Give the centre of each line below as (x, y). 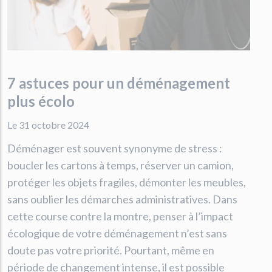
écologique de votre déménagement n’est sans (117, 233)
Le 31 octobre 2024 (48, 124)
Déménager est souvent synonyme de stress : (115, 148)
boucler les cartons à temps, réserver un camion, (121, 165)
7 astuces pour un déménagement (119, 83)
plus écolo (41, 101)
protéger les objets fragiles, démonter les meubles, (127, 182)
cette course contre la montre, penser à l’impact (120, 216)
